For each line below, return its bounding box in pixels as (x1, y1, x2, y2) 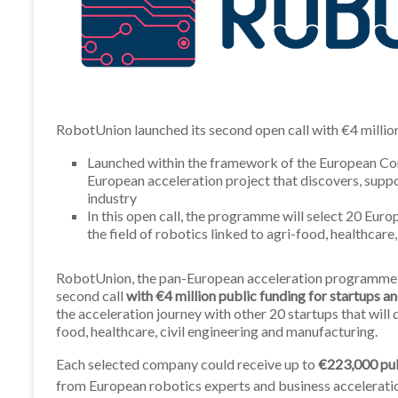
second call (56, 287, 126, 305)
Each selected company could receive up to (56, 355, 318, 373)
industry (87, 189, 137, 207)
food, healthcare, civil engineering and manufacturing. (56, 322, 378, 340)
